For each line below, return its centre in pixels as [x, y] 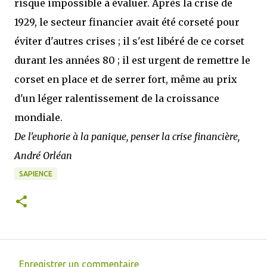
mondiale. [38, 117]
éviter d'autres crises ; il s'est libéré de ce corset [129, 41]
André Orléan [43, 156]
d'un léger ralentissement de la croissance [117, 98]
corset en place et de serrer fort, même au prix [126, 79]
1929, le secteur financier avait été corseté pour [127, 22]
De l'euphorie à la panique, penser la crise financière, [127, 136]
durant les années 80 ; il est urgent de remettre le [132, 60]
